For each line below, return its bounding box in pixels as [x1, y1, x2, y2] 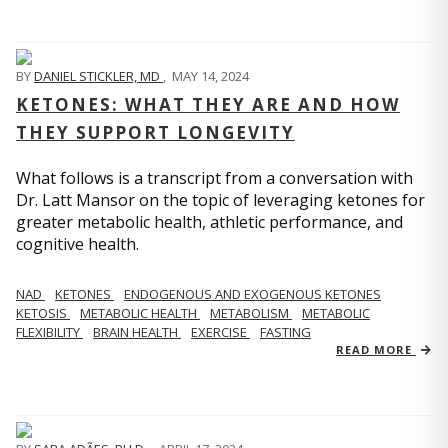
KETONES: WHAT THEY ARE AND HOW [16, 93, 400, 116]
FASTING [260, 323, 311, 341]
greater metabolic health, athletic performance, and [16, 211, 403, 233]
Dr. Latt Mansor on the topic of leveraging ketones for [16, 189, 425, 211]
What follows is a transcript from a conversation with [16, 167, 413, 189]
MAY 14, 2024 [172, 67, 249, 85]
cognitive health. [16, 233, 139, 255]
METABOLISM [210, 304, 292, 322]
